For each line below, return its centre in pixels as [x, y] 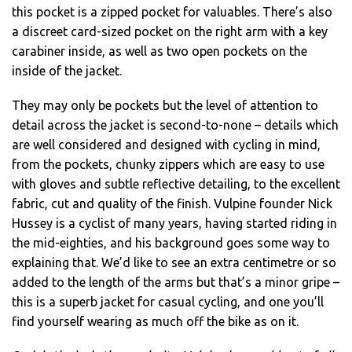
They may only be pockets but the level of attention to [165, 106]
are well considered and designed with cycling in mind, [166, 145]
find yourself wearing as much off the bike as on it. [155, 322]
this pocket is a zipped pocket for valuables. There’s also [172, 12]
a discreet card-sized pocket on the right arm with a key [170, 32]
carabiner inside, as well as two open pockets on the [159, 51]
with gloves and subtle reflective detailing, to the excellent [176, 184]
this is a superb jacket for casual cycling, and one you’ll [168, 302]
